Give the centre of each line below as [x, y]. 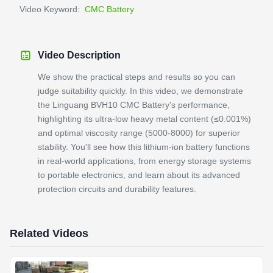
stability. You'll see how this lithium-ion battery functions [144, 147]
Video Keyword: [50, 9]
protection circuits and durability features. [117, 189]
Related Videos [49, 233]
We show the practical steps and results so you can [136, 77]
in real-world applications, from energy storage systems [144, 161]
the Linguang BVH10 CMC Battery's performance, [134, 105]
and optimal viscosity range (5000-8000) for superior [139, 133]
